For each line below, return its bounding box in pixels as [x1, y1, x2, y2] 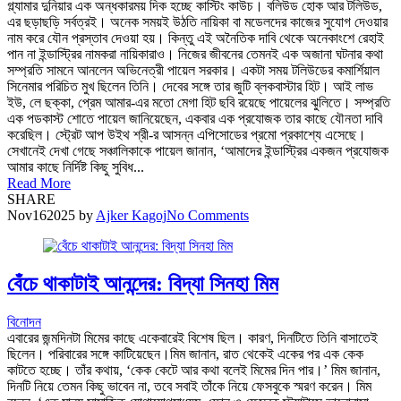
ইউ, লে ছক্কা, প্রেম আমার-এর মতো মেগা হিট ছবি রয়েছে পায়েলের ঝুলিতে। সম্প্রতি [7, 95, 390, 111]
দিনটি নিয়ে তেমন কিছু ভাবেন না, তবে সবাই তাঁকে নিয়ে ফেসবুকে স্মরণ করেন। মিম [7, 378, 371, 394]
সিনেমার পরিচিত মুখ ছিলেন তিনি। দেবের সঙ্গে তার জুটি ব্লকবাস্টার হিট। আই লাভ [7, 79, 373, 95]
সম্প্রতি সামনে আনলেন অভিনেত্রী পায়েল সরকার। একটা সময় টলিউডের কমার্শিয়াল [7, 63, 380, 79]
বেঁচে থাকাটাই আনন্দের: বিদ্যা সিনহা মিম [7, 272, 278, 296]
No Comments [166, 208, 249, 224]
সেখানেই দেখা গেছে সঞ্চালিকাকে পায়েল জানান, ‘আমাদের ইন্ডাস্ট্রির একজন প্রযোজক [7, 143, 388, 159]
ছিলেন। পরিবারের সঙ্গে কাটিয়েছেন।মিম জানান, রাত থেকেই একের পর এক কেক [7, 346, 363, 362]
